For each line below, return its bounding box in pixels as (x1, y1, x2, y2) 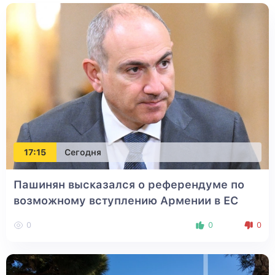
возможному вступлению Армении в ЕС (14, 194, 238, 207)
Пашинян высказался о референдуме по (14, 178, 244, 192)
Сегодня (64, 147, 101, 157)
